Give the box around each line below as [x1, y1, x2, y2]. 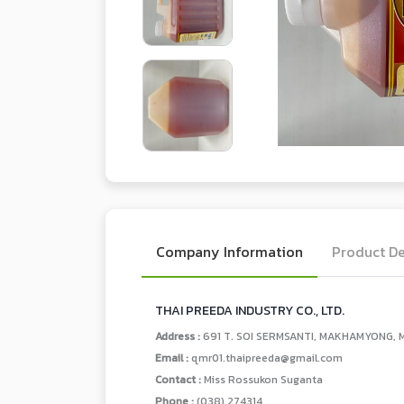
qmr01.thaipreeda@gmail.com [191, 350, 343, 366]
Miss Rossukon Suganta [204, 372, 323, 388]
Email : [155, 350, 191, 366]
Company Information [156, 241, 303, 262]
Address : [155, 328, 203, 344]
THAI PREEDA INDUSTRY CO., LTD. [155, 301, 344, 320]
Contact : [155, 372, 204, 388]
